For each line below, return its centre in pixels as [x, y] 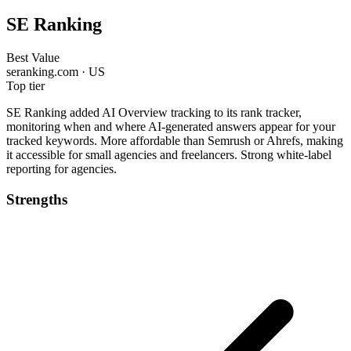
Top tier [25, 85]
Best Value [33, 57]
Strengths [37, 199]
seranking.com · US [56, 71]
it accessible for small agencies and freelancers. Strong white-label [169, 154]
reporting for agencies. [62, 168]
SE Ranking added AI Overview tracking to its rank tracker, [154, 112]
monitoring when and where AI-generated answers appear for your [171, 126]
